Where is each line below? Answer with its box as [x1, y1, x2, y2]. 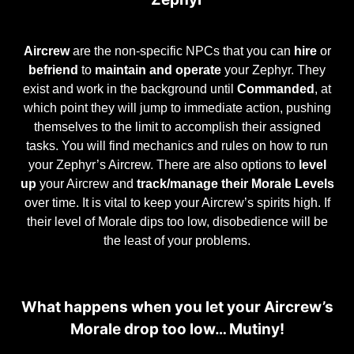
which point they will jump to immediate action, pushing [23, 100, 331, 115]
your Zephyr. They [221, 62, 326, 77]
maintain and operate [95, 62, 221, 77]
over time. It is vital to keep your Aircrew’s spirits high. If [24, 194, 330, 209]
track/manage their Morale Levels [136, 175, 334, 190]
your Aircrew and [36, 175, 137, 190]
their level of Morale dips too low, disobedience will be [26, 213, 328, 228]
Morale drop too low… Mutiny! [70, 319, 284, 338]
